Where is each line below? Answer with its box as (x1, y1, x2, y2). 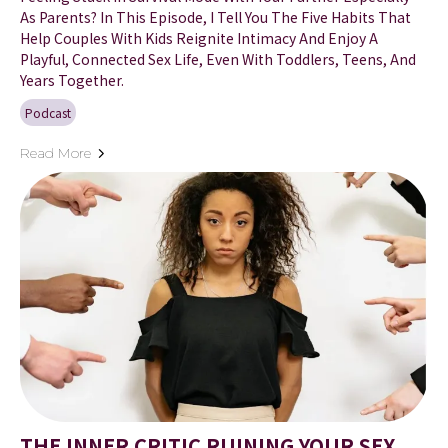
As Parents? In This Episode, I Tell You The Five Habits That (20, 7, 411, 28)
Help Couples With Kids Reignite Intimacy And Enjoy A (20, 28, 378, 49)
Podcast (25, 104, 71, 122)
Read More (20, 144, 91, 163)
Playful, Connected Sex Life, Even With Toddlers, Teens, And (20, 49, 416, 70)
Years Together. (20, 70, 124, 91)
